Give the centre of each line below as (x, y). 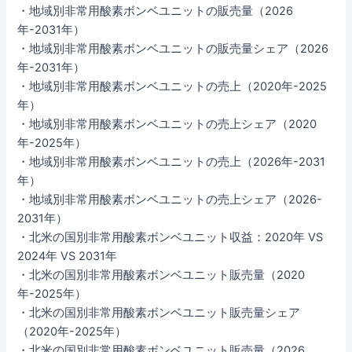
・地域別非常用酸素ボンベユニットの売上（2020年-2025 (172, 86)
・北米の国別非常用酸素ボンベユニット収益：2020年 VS (170, 237)
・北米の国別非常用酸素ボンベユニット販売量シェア (159, 312)
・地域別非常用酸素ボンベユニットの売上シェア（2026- (170, 199)
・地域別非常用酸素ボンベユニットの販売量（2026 (156, 11)
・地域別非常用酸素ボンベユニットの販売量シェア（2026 (173, 48)
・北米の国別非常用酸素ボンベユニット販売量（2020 (161, 275)
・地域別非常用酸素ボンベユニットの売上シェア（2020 (167, 124)
